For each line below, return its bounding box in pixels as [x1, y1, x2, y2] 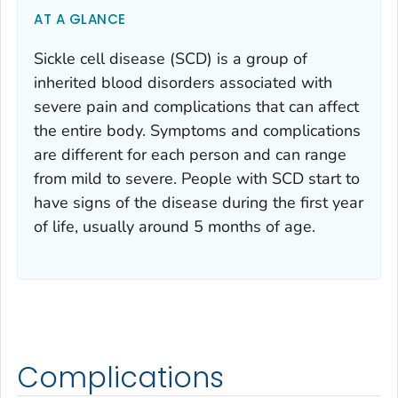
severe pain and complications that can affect [34, 95, 359, 117]
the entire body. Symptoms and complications [34, 119, 361, 141]
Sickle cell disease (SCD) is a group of [34, 47, 307, 69]
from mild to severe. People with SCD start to [34, 167, 360, 189]
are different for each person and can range [34, 143, 346, 165]
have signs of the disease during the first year [34, 191, 363, 213]
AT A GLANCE [34, 9, 126, 28]
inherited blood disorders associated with [34, 71, 332, 93]
